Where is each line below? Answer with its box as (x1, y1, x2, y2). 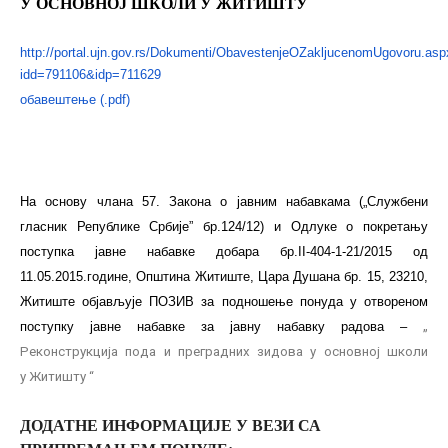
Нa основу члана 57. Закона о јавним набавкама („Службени (20, 193, 428, 209)
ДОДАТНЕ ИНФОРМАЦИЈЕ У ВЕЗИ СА (20, 417, 321, 435)
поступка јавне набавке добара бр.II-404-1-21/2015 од (20, 243, 428, 259)
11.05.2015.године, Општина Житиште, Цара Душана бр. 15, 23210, (20, 268, 428, 284)
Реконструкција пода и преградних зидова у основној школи (20, 343, 428, 359)
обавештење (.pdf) (20, 91, 130, 107)
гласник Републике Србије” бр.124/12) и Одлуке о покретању (20, 218, 428, 234)
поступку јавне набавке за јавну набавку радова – (20, 318, 423, 334)
